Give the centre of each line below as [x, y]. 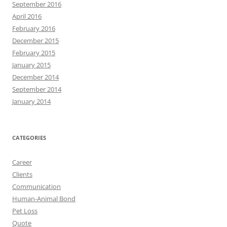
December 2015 [35, 41]
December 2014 [35, 77]
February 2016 [34, 28]
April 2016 [27, 16]
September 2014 [37, 89]
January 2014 [31, 101]
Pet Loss [25, 211]
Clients [22, 174]
